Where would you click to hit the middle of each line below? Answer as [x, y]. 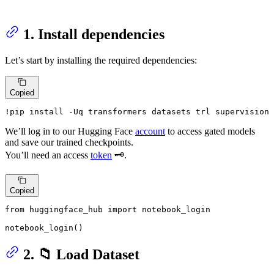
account [150, 131]
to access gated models [210, 131]
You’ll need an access [48, 155]
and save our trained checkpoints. [69, 142]
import [122, 209]
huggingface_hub [66, 209]
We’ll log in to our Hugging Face [70, 131]
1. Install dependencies [94, 35]
